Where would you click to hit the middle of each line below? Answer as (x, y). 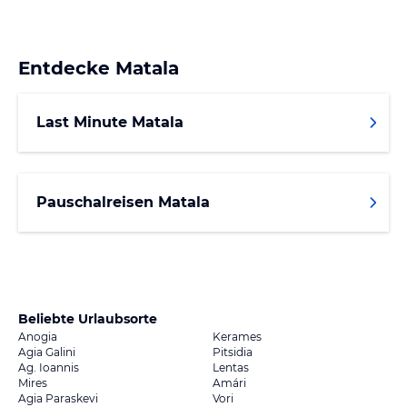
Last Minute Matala (110, 122)
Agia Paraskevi (58, 398)
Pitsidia (233, 352)
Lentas (231, 367)
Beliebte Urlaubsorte (88, 318)
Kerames (237, 336)
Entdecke (67, 68)
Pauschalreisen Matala (123, 202)
